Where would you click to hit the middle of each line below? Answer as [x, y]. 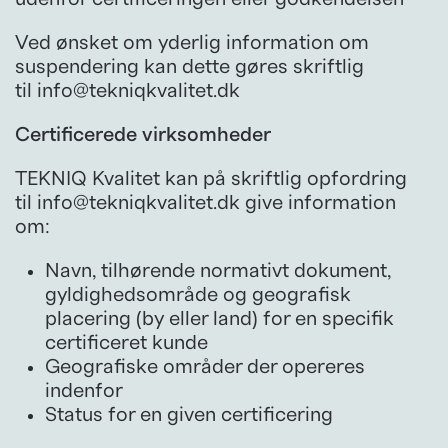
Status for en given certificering [189, 414]
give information [318, 202]
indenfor [84, 390]
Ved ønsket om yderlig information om [192, 42]
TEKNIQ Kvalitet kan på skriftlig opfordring [211, 178]
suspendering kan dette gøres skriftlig [189, 66]
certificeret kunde [126, 342]
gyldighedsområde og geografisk [198, 294]
